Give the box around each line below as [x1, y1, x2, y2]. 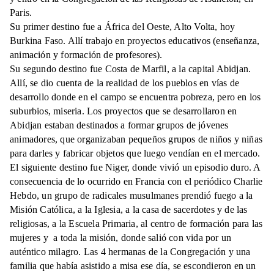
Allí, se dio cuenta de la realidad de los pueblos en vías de [10, 78, 240, 89]
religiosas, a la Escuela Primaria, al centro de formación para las [10, 218, 263, 229]
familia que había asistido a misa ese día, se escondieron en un [10, 261, 256, 272]
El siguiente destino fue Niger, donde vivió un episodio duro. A [10, 162, 261, 173]
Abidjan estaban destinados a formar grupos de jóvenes [10, 120, 229, 131]
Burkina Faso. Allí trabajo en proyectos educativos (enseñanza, [10, 35, 260, 46]
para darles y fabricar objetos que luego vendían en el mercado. [10, 148, 261, 159]
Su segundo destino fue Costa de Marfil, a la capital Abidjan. [10, 64, 251, 75]
